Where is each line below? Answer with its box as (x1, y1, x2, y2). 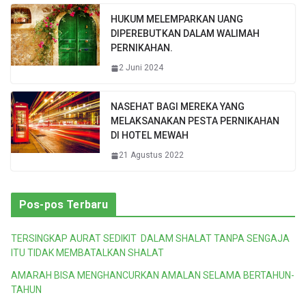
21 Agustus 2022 (119, 150, 184, 161)
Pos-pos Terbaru (19, 198, 109, 212)
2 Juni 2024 (119, 63, 163, 73)
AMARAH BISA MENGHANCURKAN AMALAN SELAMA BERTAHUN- (11, 270, 294, 281)
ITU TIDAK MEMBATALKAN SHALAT (11, 247, 164, 259)
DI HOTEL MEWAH (111, 130, 189, 141)
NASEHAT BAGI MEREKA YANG (111, 101, 245, 113)
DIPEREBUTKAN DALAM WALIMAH (111, 28, 260, 40)
